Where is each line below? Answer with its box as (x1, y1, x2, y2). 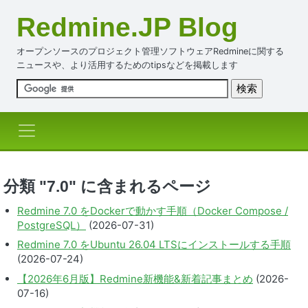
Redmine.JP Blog (16, 12, 238, 42)
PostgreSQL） (17, 218, 86, 232)
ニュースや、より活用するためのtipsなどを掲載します (16, 60, 238, 70)
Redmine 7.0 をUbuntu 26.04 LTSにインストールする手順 (17, 238, 291, 251)
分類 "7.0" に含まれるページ (3, 178, 211, 195)
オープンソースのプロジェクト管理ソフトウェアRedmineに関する (16, 46, 284, 56)
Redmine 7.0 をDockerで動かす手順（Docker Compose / (17, 203, 288, 217)
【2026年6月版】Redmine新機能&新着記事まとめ (17, 272, 253, 285)
